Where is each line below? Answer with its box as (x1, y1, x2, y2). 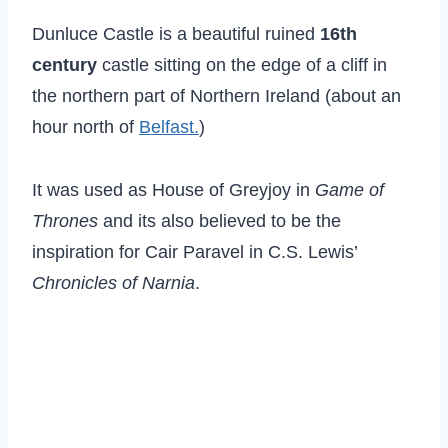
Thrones (32, 211, 98, 232)
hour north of (32, 117, 139, 138)
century (32, 55, 97, 76)
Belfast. (139, 117, 199, 138)
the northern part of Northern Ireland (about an (32, 86, 401, 107)
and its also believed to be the (98, 211, 341, 232)
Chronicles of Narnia (32, 273, 195, 294)
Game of (315, 180, 384, 201)
